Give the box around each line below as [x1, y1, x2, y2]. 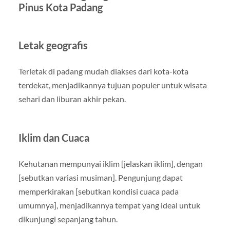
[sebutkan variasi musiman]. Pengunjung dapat [18, 172, 183, 182]
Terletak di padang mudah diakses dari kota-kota [18, 66, 188, 76]
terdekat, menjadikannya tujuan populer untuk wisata [18, 80, 207, 90]
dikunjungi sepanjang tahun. [18, 214, 118, 224]
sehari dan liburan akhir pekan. [18, 93, 126, 104]
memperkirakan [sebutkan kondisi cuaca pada [18, 186, 179, 196]
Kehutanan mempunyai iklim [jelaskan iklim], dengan [18, 158, 203, 168]
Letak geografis [18, 39, 88, 51]
